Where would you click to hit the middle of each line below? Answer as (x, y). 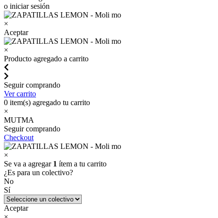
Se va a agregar (28, 164)
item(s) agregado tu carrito (49, 102)
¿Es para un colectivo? (38, 173)
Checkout (19, 137)
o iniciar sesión (27, 6)
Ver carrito (20, 94)
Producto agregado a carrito (46, 59)
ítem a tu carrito (82, 164)
